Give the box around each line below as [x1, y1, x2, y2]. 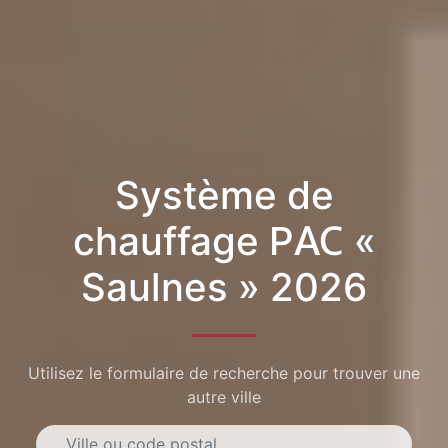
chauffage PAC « [72, 216, 376, 265]
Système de [114, 170, 334, 219]
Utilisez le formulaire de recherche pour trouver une [28, 363, 420, 384]
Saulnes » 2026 [81, 262, 367, 311]
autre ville [187, 387, 261, 408]
